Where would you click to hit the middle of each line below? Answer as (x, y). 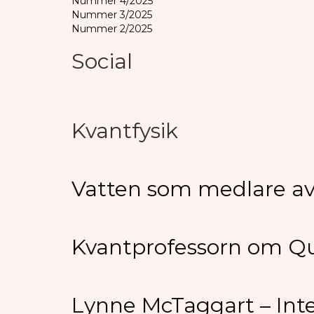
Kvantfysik (125, 130)
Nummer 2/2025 (112, 28)
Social (102, 61)
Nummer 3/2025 (112, 14)
